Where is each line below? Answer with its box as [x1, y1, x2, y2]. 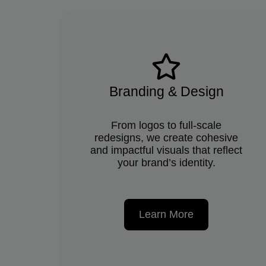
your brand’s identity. [117, 156, 216, 169]
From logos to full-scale [111, 119, 222, 131]
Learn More [139, 208, 194, 220]
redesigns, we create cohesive [94, 131, 239, 144]
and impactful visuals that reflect [90, 144, 243, 156]
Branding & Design [109, 83, 224, 99]
